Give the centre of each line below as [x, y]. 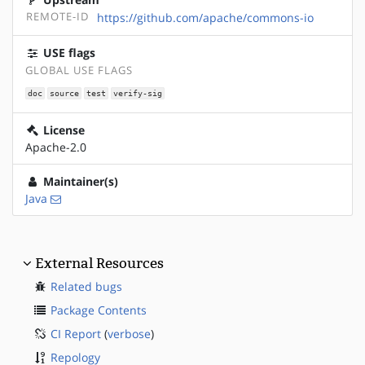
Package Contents [99, 310]
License [62, 130]
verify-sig [137, 93]
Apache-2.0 [56, 147]
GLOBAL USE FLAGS [79, 70]
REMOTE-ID [57, 16]
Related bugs [86, 287]
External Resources [99, 264]
